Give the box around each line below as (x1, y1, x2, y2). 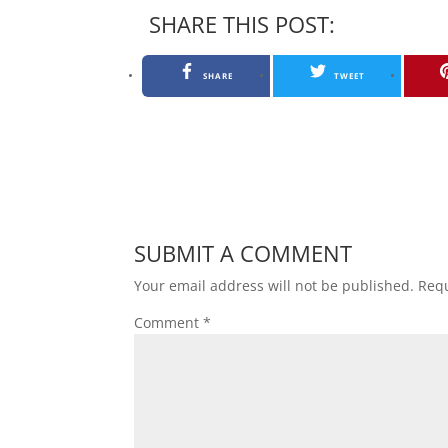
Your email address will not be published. (134, 275, 415, 295)
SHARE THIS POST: (149, 8, 336, 39)
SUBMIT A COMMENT (134, 237, 353, 268)
